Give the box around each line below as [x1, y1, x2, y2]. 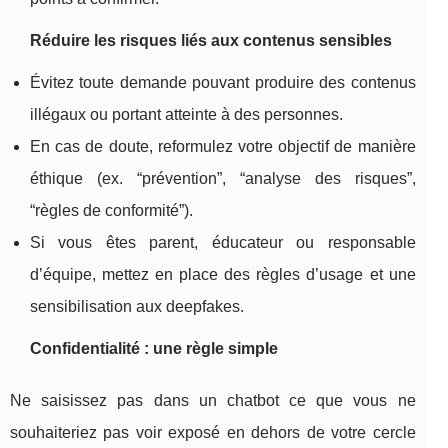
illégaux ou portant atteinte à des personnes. [30, 106, 343, 124]
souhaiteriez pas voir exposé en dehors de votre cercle [10, 424, 416, 442]
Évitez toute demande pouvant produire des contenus [30, 74, 416, 92]
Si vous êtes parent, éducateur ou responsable [30, 234, 416, 252]
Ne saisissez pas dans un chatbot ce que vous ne [10, 392, 416, 410]
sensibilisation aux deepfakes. [30, 298, 244, 316]
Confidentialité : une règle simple [30, 340, 278, 358]
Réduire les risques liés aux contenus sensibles [30, 32, 392, 50]
